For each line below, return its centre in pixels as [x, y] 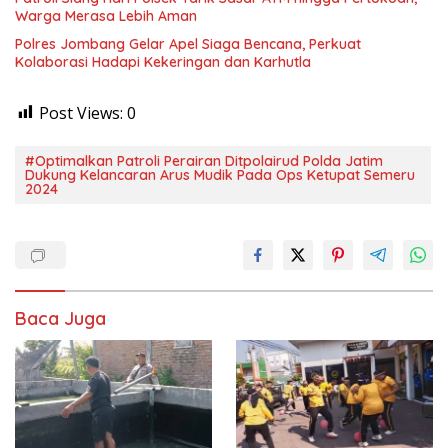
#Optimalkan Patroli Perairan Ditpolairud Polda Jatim [204, 160]
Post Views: [81, 112]
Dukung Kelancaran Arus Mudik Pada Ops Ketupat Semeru [220, 174]
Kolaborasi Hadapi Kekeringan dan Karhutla [163, 61]
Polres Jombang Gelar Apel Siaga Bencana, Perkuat [188, 43]
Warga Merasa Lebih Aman [106, 15]
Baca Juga [60, 318]
